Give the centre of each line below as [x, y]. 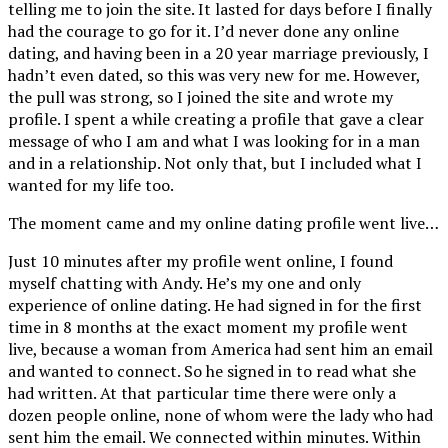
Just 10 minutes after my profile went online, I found [200, 260]
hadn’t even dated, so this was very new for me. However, [214, 74]
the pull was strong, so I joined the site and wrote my [200, 96]
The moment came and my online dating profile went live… [223, 222]
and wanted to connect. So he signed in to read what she [212, 370]
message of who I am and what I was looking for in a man [214, 140]
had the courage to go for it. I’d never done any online [203, 30]
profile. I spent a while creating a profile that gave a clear [216, 118]
